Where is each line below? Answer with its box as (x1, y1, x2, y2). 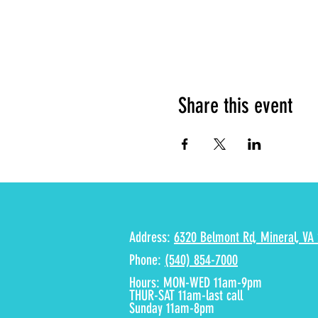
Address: (129, 229, 174, 246)
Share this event (177, 93, 292, 119)
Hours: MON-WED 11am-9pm (129, 274, 262, 291)
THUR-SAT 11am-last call (129, 287, 243, 304)
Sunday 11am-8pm (129, 300, 214, 317)
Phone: (129, 251, 165, 268)
